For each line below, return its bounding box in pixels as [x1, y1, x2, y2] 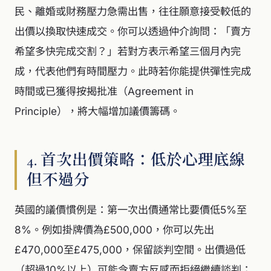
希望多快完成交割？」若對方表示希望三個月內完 [15, 45, 241, 57]
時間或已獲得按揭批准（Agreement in [15, 85, 194, 97]
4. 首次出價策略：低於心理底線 [27, 151, 245, 169]
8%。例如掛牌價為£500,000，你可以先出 [15, 223, 214, 236]
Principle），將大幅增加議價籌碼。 [15, 105, 180, 117]
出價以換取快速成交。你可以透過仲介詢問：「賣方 [15, 25, 251, 38]
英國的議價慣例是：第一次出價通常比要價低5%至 [15, 203, 247, 216]
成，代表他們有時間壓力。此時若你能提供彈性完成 [15, 65, 251, 77]
